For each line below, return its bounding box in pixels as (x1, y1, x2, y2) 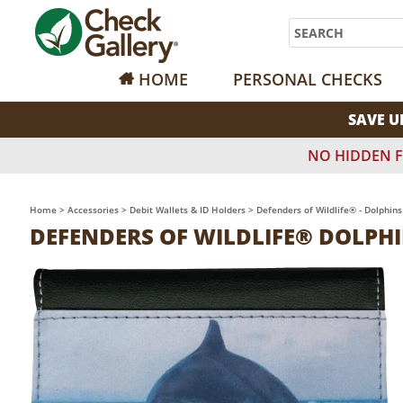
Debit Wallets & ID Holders (130, 203, 246, 216)
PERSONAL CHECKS (233, 68, 382, 90)
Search (292, 22, 340, 41)
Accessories (67, 203, 119, 216)
